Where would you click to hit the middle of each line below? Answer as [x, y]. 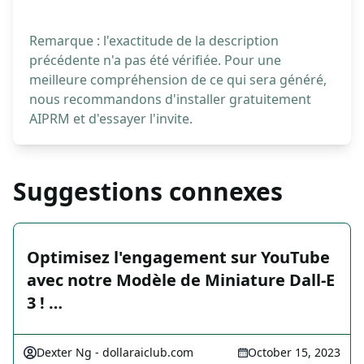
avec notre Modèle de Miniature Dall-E [181, 280]
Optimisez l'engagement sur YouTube [178, 258]
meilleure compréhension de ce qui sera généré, [178, 80]
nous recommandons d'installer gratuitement [170, 100]
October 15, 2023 [294, 353]
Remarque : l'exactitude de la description [154, 41]
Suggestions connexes [148, 192]
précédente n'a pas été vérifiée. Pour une [155, 61]
